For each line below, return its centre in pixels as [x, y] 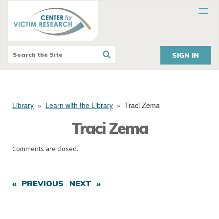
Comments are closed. [45, 149]
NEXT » [85, 184]
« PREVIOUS [38, 184]
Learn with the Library [79, 105]
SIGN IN [186, 55]
